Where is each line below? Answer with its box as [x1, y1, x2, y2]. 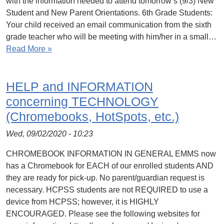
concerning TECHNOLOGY [6, 94, 158, 108]
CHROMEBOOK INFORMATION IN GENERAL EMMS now [6, 149, 216, 158]
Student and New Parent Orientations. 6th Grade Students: [6, 8, 212, 17]
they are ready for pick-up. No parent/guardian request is [6, 173, 204, 182]
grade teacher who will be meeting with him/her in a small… [6, 32, 216, 41]
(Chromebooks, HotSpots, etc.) [6, 109, 179, 123]
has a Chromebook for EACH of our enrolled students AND [6, 161, 213, 170]
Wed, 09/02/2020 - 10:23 [6, 129, 93, 138]
